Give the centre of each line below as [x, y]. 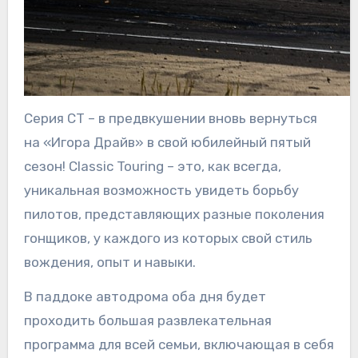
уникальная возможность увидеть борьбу [161, 191]
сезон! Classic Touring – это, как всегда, [152, 167]
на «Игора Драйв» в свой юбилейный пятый [167, 143]
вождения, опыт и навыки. [109, 263]
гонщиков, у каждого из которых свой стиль [168, 239]
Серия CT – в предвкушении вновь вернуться [170, 119]
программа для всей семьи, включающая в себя [179, 345]
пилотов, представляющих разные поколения [174, 215]
